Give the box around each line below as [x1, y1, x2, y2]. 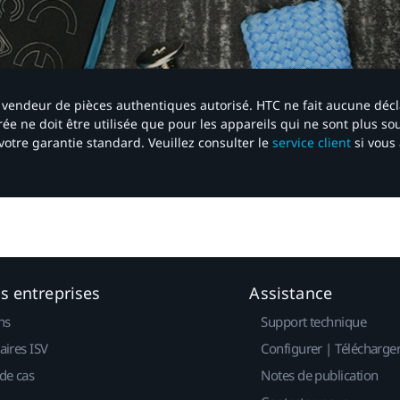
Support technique [261, 312, 367, 330]
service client [272, 133, 351, 151]
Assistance [249, 281, 332, 304]
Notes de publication [261, 365, 379, 384]
